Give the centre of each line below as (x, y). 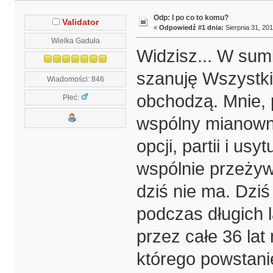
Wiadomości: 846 (75, 79)
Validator (80, 22)
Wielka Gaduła (75, 40)
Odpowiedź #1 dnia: (191, 28)
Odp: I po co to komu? (191, 18)
